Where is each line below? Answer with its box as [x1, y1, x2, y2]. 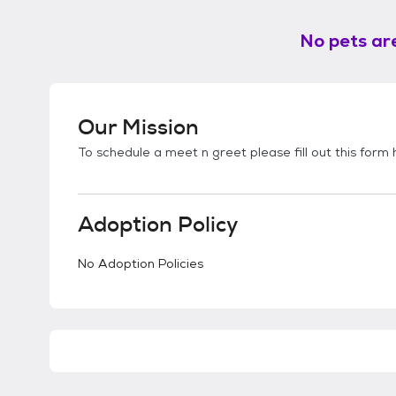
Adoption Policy [78, 210, 238, 239]
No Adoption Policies [78, 255, 203, 271]
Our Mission [78, 113, 199, 141]
